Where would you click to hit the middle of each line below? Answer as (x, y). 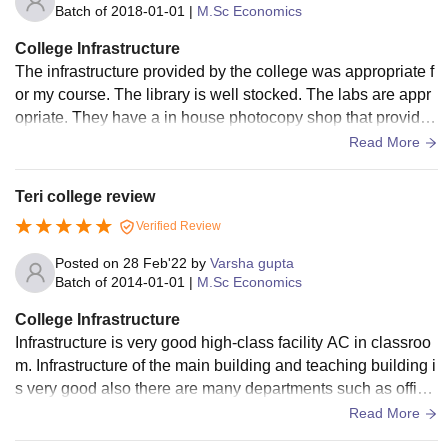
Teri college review (85, 196)
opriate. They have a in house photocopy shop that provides (226, 117)
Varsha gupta (252, 262)
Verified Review (177, 225)
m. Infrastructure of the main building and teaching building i (225, 365)
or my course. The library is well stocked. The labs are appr (223, 94)
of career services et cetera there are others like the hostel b (225, 411)
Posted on (89, 262)
